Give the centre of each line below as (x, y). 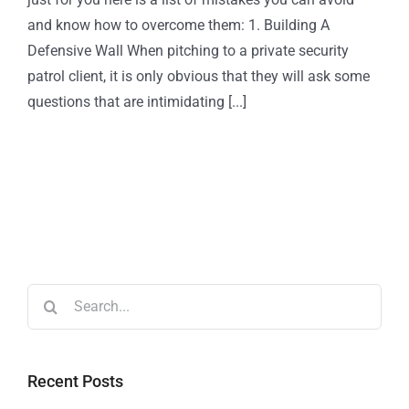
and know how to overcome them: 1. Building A (178, 25)
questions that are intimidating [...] (137, 101)
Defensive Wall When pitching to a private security (188, 50)
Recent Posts (75, 381)
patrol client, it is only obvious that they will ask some (199, 76)
